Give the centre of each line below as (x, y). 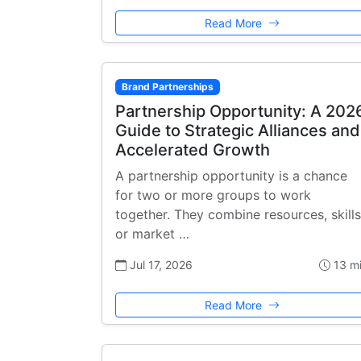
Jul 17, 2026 (160, 265)
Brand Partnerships (167, 86)
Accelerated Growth (193, 150)
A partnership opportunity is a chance (231, 176)
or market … (152, 234)
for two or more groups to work (213, 195)
